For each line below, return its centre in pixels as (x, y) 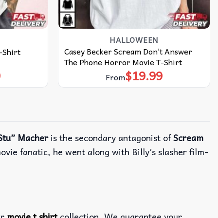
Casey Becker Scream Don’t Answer (128, 51)
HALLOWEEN (134, 40)
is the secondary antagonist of (111, 138)
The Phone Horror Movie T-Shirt (123, 62)
